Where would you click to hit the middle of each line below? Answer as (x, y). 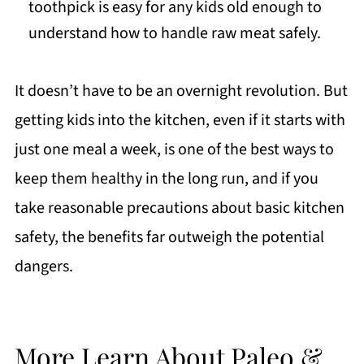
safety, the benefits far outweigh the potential (169, 238)
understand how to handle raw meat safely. (174, 34)
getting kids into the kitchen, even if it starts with (180, 121)
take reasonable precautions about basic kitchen (179, 208)
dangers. (43, 267)
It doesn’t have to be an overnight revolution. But (181, 91)
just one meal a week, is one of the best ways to (174, 150)
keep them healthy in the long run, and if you (166, 179)
